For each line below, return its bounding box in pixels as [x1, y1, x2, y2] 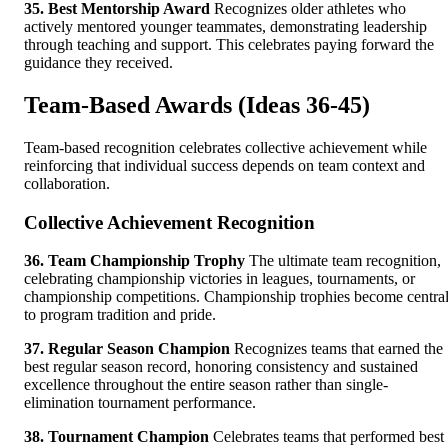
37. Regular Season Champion [24, 340, 230, 358]
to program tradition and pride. [24, 306, 216, 324]
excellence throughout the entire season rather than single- [24, 376, 388, 394]
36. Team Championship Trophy [24, 252, 245, 270]
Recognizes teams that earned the [230, 340, 443, 358]
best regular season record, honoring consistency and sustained [24, 358, 418, 376]
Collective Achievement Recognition [24, 211, 315, 233]
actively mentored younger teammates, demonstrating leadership [24, 18, 427, 36]
